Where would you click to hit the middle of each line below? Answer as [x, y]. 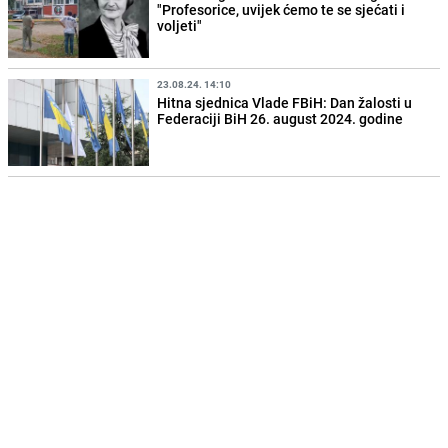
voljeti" [180, 26]
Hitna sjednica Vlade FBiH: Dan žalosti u [285, 102]
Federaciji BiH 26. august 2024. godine [280, 118]
